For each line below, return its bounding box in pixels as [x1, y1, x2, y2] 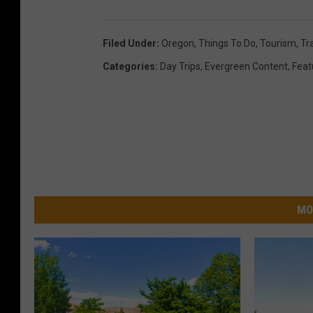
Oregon [161, 37, 194, 49]
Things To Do [198, 37, 256, 49]
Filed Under [103, 37, 156, 49]
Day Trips [160, 60, 201, 72]
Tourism [260, 37, 296, 49]
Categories [103, 60, 155, 72]
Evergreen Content [205, 60, 288, 72]
